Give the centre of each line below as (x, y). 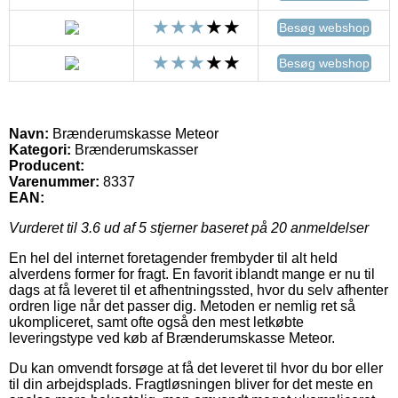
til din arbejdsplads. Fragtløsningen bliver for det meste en (191, 385)
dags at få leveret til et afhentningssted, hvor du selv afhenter (199, 291)
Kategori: (40, 150)
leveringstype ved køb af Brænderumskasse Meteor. (172, 338)
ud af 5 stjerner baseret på (186, 228)
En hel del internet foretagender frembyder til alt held (173, 259)
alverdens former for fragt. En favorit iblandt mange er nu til (192, 275)
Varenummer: (54, 182)
